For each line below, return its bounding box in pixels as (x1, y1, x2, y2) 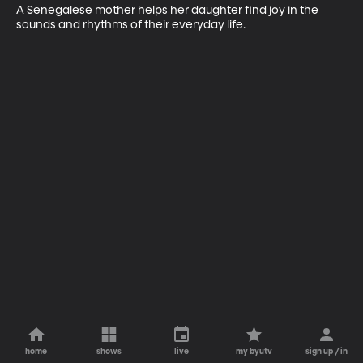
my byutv (236, 348, 273, 356)
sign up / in (305, 348, 348, 356)
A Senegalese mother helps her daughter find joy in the (16, 4, 321, 16)
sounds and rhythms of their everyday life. (16, 19, 246, 31)
